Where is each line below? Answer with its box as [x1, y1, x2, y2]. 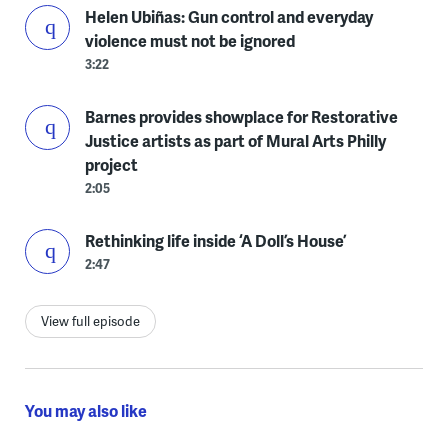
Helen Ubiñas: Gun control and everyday [84, 5, 373, 29]
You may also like [24, 399, 147, 423]
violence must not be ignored [84, 29, 295, 53]
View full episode [40, 312, 140, 331]
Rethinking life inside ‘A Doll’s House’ [84, 229, 346, 253]
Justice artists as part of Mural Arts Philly [84, 129, 386, 153]
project [84, 153, 138, 177]
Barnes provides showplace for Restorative [84, 105, 398, 129]
